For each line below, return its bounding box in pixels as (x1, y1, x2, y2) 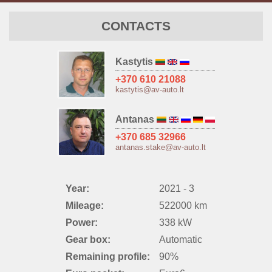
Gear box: (65, 234, 110, 245)
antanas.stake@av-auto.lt (115, 143, 206, 152)
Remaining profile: (65, 251, 150, 262)
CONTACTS (101, 19, 171, 33)
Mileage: (65, 200, 104, 211)
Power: (65, 217, 98, 228)
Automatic (158, 234, 202, 245)
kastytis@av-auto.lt (115, 85, 184, 95)
